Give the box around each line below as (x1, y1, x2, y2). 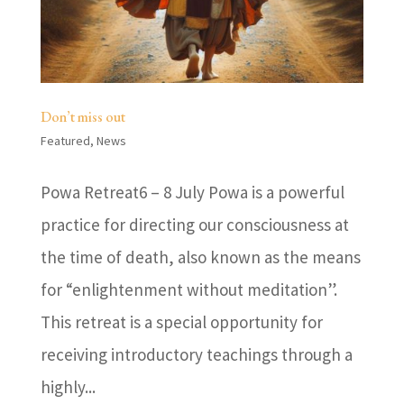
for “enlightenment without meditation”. (40, 279, 337, 301)
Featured (40, 133, 90, 150)
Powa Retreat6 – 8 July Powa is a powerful (40, 181, 344, 204)
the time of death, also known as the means (40, 246, 361, 269)
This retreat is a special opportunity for (40, 311, 323, 334)
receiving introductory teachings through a (40, 344, 353, 366)
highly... (40, 376, 96, 399)
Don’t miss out (40, 107, 125, 127)
